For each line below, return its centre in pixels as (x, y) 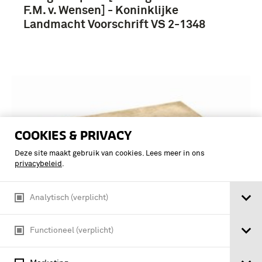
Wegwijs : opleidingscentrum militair (123, 242)
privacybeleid (38, 164)
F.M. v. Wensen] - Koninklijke (101, 10)
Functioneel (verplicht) (72, 230)
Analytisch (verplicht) (69, 197)
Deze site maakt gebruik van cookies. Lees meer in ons (110, 154)
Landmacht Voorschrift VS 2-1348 (114, 24)
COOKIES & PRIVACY (73, 135)
